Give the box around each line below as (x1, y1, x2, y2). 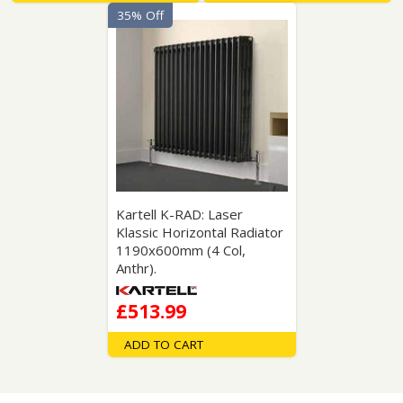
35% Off (116, 7, 164, 23)
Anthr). (115, 259, 157, 277)
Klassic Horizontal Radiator (115, 223, 283, 241)
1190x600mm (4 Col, (115, 241, 246, 259)
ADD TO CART (123, 336, 203, 353)
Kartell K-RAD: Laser (115, 205, 243, 223)
